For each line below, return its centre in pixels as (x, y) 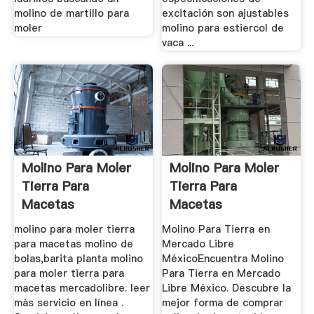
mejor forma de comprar (223, 303)
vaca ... (178, 42)
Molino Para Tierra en (216, 230)
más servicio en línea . (68, 303)
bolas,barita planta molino (78, 259)
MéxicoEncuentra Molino (223, 259)
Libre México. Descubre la (227, 288)
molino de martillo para (71, 13)
